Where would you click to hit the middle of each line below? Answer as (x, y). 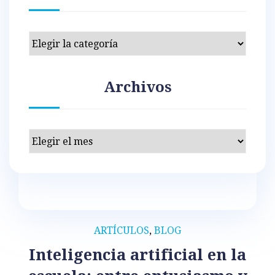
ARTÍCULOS (122, 231)
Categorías (53, 39)
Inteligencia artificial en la (137, 255)
